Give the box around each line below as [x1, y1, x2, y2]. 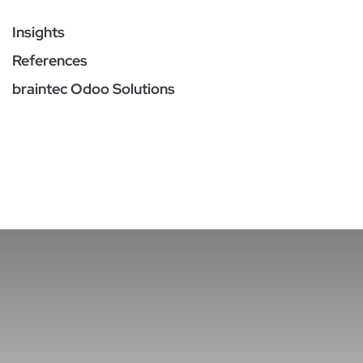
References [12, 51, 88, 70]
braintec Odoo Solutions [12, 79, 175, 99]
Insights [12, 23, 65, 42]
